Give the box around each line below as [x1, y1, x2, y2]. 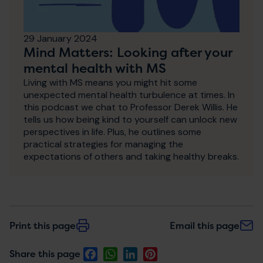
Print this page [9, 218, 76, 232]
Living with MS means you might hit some [23, 76, 197, 89]
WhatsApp [117, 247, 164, 259]
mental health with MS [23, 59, 166, 77]
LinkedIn [137, 247, 171, 259]
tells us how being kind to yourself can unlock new [23, 113, 237, 126]
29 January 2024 [23, 32, 97, 45]
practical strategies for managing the [23, 137, 183, 150]
